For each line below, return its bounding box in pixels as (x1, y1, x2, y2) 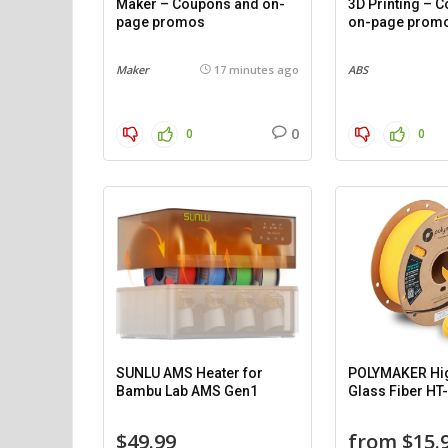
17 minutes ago (214, 62, 300, 77)
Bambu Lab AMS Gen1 (116, 383, 259, 399)
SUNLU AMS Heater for (116, 365, 264, 381)
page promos (116, 14, 206, 30)
